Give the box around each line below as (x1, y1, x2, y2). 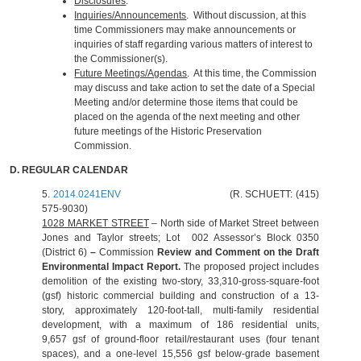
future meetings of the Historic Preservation (74, 126, 263, 137)
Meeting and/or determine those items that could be (74, 97, 299, 108)
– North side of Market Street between (148, 218, 319, 229)
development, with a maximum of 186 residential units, (42, 319, 319, 330)
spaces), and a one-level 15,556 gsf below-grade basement (42, 348, 319, 359)
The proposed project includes (184, 261, 319, 272)
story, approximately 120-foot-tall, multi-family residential (42, 305, 319, 316)
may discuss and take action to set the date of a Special (74, 82, 316, 93)
